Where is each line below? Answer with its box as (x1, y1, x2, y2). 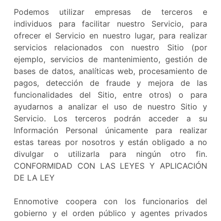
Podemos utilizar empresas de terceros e (14, 7, 207, 17)
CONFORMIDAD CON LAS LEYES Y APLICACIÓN (14, 161, 207, 171)
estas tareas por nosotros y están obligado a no (14, 137, 207, 147)
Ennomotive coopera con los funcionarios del (14, 196, 207, 206)
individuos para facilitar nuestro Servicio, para (14, 19, 207, 29)
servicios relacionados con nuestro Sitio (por (14, 42, 207, 52)
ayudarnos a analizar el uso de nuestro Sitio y (14, 102, 207, 111)
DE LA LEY (14, 173, 55, 183)
